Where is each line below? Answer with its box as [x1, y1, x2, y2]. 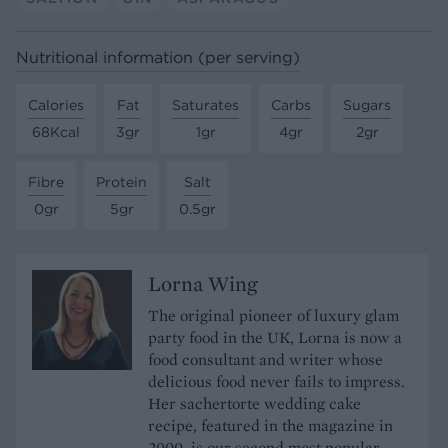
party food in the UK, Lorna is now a [148, 326, 402, 348]
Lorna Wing [148, 269, 257, 297]
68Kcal [32, 122, 80, 141]
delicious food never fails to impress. [148, 370, 405, 392]
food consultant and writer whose [148, 348, 383, 370]
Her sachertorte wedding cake [148, 392, 361, 414]
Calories [28, 95, 84, 114]
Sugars [343, 95, 391, 114]
